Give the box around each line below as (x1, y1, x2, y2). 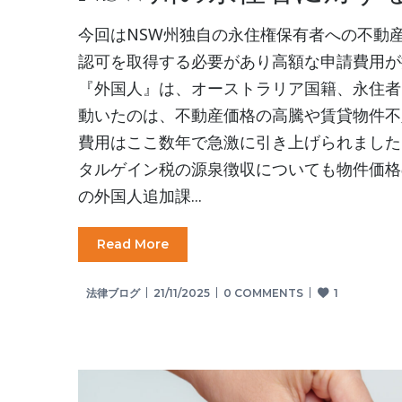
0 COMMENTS (223, 286, 303, 300)
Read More (97, 236, 169, 252)
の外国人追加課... (78, 185, 202, 206)
